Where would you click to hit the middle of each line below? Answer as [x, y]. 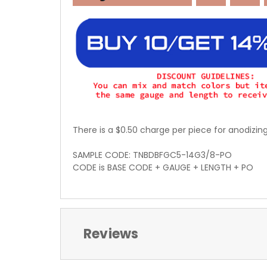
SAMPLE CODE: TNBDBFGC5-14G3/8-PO [152, 155]
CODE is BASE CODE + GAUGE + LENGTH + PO [163, 168]
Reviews [111, 234]
